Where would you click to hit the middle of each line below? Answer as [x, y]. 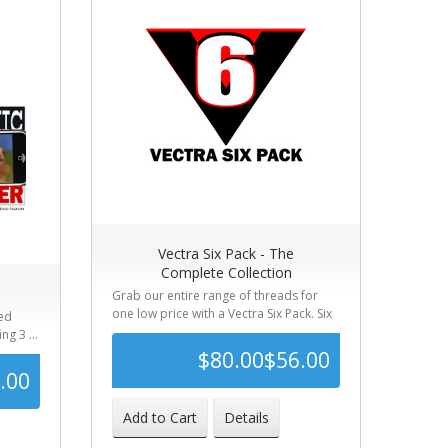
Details [246, 417]
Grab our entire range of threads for [215, 295]
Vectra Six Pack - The [226, 253]
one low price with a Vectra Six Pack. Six [222, 313]
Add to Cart [160, 417]
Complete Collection [226, 272]
